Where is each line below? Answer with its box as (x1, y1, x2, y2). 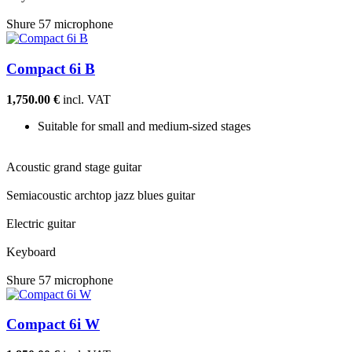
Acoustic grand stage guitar (6, 159, 141, 174)
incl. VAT (60, 92, 111, 106)
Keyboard (6, 244, 56, 258)
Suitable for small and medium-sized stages (38, 119, 251, 133)
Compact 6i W (6, 316, 100, 333)
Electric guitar (6, 216, 75, 230)
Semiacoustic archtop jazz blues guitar (6, 188, 195, 202)
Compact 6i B (6, 60, 95, 77)
